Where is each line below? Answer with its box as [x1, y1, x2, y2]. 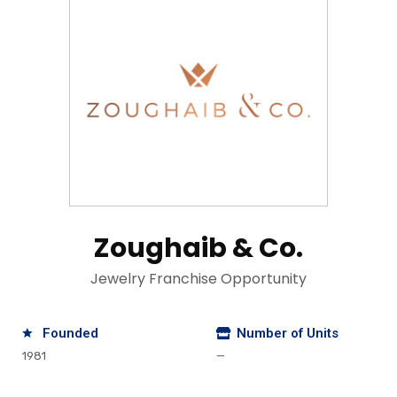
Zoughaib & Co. [94, 230, 303, 268]
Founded [42, 325, 98, 342]
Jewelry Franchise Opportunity [90, 269, 307, 290]
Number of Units [236, 325, 339, 342]
